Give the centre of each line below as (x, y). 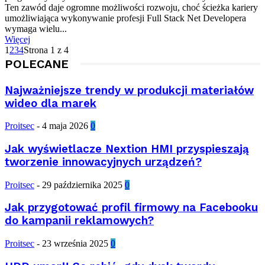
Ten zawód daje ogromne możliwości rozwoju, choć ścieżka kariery (131, 7)
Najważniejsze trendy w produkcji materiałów (129, 90)
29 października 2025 (82, 185)
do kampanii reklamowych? (79, 221)
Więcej (17, 39)
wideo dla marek (51, 103)
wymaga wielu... (36, 28)
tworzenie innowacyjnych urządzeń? (103, 162)
